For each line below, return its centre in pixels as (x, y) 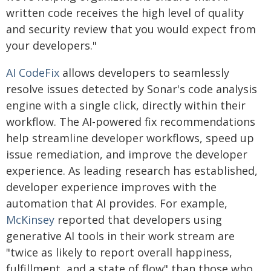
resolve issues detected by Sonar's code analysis (132, 89)
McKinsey (30, 220)
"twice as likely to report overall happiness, (119, 252)
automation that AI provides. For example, (117, 203)
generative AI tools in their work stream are (120, 236)
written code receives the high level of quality (125, 13)
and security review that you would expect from (131, 29)
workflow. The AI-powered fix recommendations (131, 122)
